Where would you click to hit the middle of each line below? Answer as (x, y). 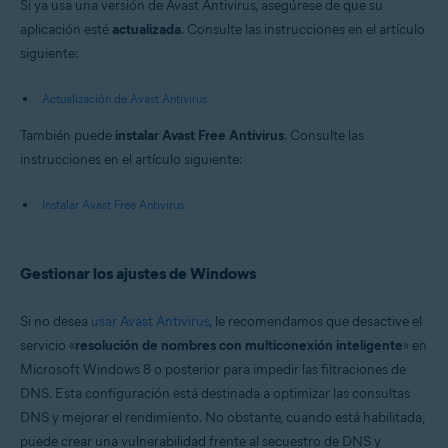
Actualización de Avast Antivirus (124, 98)
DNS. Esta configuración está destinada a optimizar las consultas (215, 393)
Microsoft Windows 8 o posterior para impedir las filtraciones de (213, 369)
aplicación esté (66, 29)
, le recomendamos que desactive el (315, 321)
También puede (67, 135)
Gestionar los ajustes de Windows (138, 273)
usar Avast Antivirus (150, 321)
